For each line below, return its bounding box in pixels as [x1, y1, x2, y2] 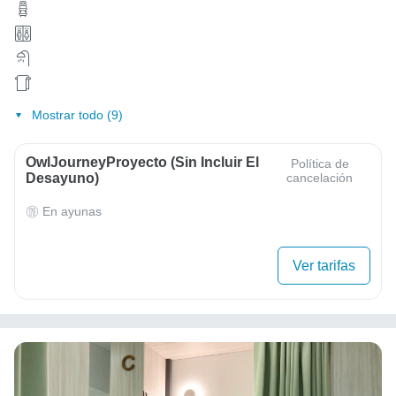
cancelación [286, 171, 354, 186]
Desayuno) [26, 171, 99, 187]
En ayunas [42, 204, 102, 219]
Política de [290, 156, 349, 171]
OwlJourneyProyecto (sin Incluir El [26, 155, 259, 171]
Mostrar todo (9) [31, 108, 123, 123]
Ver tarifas [293, 258, 355, 274]
